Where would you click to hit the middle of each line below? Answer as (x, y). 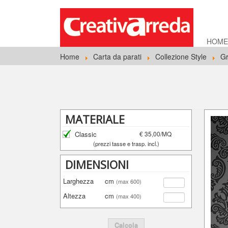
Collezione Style (181, 56)
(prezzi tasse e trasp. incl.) (126, 144)
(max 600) (129, 181)
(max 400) (129, 196)
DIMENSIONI (97, 164)
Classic (86, 134)
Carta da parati (117, 56)
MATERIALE (95, 119)
